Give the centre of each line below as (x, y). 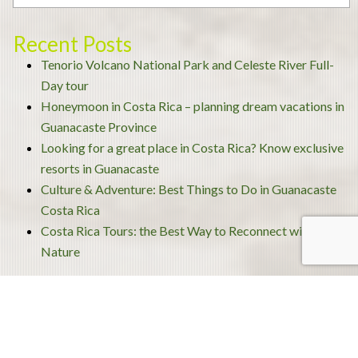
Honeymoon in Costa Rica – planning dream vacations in (193, 105)
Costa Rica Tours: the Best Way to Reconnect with (177, 230)
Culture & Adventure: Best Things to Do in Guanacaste (189, 189)
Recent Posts (72, 44)
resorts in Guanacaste (100, 168)
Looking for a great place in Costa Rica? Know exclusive (192, 147)
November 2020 (86, 339)
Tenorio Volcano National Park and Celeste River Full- (187, 64)
